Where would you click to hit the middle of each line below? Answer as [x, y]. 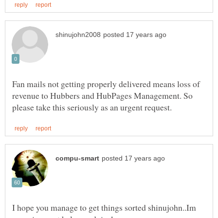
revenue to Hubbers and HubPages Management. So [102, 95]
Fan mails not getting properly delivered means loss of [106, 83]
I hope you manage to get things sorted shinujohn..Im [104, 207]
